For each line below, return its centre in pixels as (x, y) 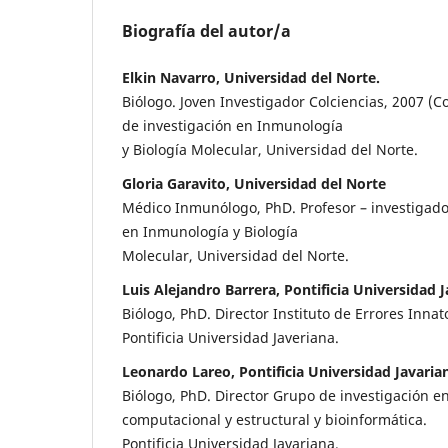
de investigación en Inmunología (232, 125)
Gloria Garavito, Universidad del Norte (254, 183)
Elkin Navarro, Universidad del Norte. (251, 77)
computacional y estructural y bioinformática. (274, 419)
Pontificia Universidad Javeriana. (230, 337)
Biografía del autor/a (206, 30)
